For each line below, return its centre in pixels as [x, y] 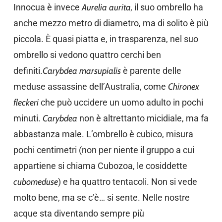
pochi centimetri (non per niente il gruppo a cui [104, 150]
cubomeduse [35, 182]
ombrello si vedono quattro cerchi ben [87, 55]
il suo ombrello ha [167, 7]
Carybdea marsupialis [82, 71]
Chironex [183, 87]
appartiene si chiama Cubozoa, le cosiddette [100, 166]
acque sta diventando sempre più [79, 213]
